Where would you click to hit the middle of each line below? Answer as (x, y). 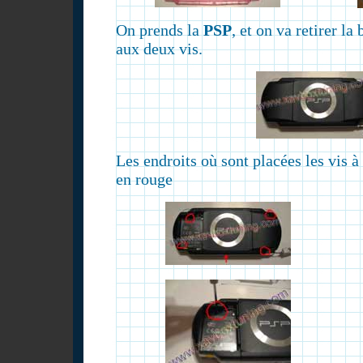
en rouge (144, 179)
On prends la (160, 30)
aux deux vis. (159, 48)
